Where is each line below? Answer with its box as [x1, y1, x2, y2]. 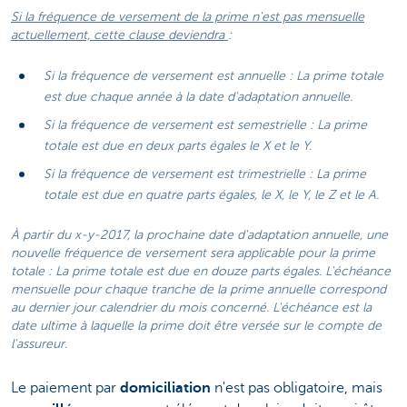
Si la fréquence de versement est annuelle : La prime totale [44, 68, 383, 83]
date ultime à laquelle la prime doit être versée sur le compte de [11, 318, 382, 333]
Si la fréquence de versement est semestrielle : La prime [44, 117, 367, 132]
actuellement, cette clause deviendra [11, 27, 228, 42]
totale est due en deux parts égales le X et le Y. [44, 138, 312, 153]
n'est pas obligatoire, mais [214, 379, 382, 396]
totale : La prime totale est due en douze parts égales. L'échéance [11, 263, 391, 278]
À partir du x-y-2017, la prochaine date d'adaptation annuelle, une [11, 227, 388, 242]
